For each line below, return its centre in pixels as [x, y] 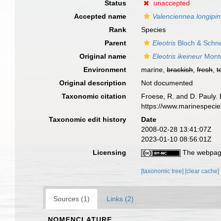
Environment [105, 70]
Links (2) [120, 199]
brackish [180, 70]
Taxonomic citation [94, 96]
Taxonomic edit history [88, 119]
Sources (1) [72, 199]
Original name [103, 56]
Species [154, 30]
